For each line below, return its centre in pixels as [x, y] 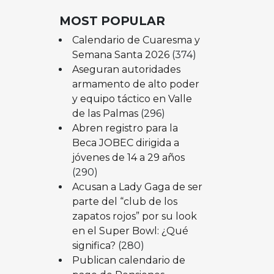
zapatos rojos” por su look [134, 216]
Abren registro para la [125, 128]
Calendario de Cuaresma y [136, 40]
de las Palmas [105, 113]
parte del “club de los [124, 201]
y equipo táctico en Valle [132, 98]
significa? [94, 245]
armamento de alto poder [135, 84]
